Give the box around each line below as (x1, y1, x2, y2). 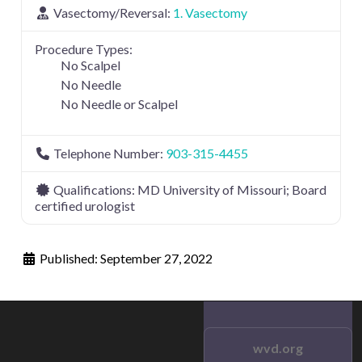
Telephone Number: (53, 145, 166, 162)
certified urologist (35, 198, 135, 214)
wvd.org (253, 340, 303, 356)
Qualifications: (53, 182, 137, 198)
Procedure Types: (35, 41, 133, 57)
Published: (40, 250, 100, 267)
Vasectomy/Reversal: (53, 5, 173, 21)
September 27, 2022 (100, 250, 213, 267)
